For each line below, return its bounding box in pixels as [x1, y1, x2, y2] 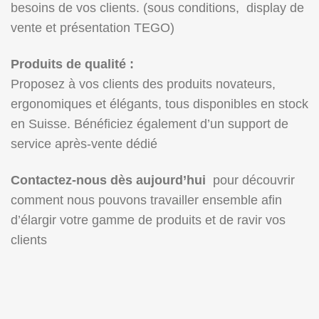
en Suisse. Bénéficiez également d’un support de [11, 117, 288, 132]
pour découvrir [206, 173, 295, 188]
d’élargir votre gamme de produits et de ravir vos [11, 213, 286, 228]
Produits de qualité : [11, 57, 134, 72]
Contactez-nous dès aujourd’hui [11, 173, 206, 188]
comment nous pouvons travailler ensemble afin [11, 193, 282, 208]
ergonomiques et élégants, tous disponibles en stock [11, 97, 308, 112]
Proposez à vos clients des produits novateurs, [11, 77, 276, 92]
